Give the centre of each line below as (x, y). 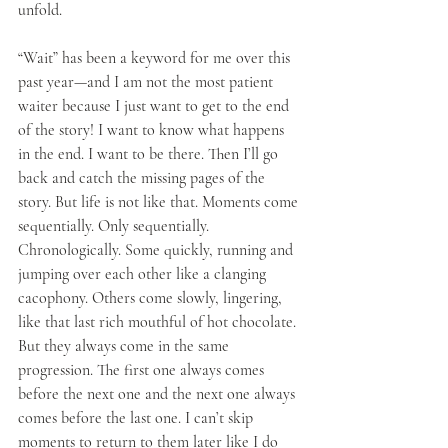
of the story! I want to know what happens (153, 130)
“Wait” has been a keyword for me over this (156, 58)
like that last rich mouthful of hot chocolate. (159, 322)
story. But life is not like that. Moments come (160, 202)
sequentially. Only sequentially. (115, 226)
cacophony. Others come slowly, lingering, (152, 298)
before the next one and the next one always (158, 394)
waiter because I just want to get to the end (155, 106)
